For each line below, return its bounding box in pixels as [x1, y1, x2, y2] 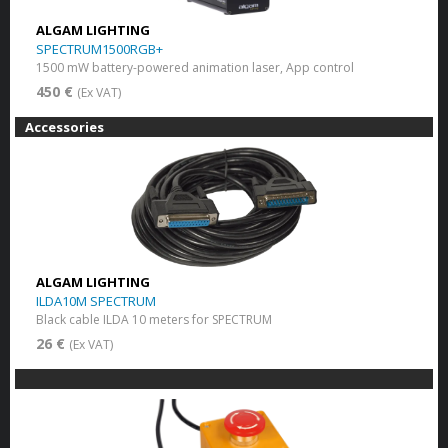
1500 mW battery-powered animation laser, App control [35, 58, 354, 76]
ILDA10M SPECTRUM [35, 291, 156, 310]
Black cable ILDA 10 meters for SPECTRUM [35, 310, 272, 328]
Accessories [25, 117, 104, 136]
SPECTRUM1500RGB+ [35, 39, 163, 58]
